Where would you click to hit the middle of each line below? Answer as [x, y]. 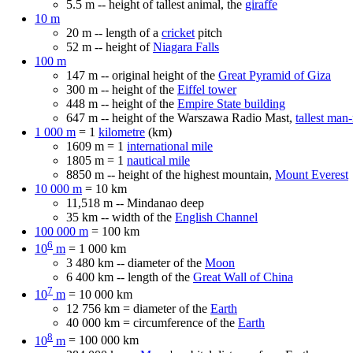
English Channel [216, 217]
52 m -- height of [110, 46]
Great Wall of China [243, 277]
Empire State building [231, 103]
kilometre [122, 132]
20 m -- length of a [114, 32]
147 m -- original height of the [142, 75]
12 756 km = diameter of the [138, 309]
